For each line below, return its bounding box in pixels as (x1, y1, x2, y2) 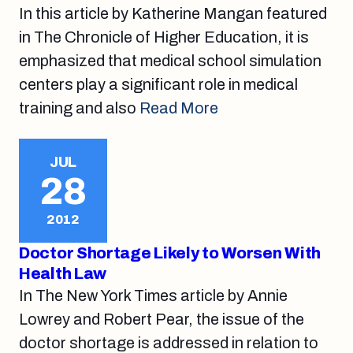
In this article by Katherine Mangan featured (19, 5, 327, 22)
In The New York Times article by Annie (19, 287, 288, 304)
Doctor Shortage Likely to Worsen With (19, 244, 321, 262)
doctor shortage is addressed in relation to (19, 334, 318, 351)
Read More (139, 99, 218, 117)
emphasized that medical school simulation (19, 52, 321, 69)
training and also (19, 99, 139, 117)
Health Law (19, 265, 106, 282)
